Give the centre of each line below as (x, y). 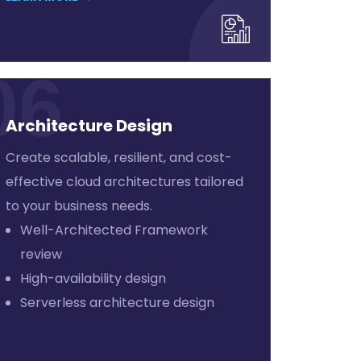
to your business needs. (79, 206)
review (41, 254)
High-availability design (93, 278)
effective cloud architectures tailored (124, 182)
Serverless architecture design (117, 303)
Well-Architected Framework (114, 230)
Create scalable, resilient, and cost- (118, 158)
